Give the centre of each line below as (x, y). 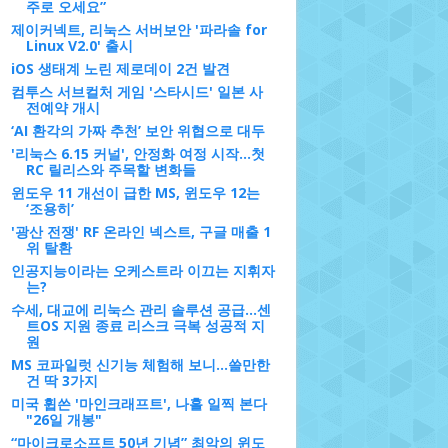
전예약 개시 (62, 107)
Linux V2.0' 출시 (79, 45)
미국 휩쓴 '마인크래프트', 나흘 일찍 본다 (138, 403)
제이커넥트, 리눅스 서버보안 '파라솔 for (138, 29)
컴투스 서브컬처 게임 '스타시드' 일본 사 (136, 91)
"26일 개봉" (63, 419)
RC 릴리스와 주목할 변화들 (110, 169)
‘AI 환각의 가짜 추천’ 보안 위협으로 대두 (137, 130)
